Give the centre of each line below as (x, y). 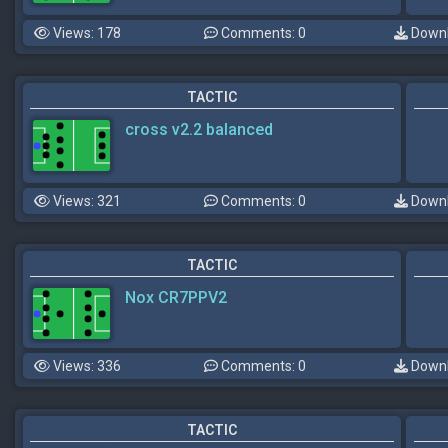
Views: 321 (85, 201)
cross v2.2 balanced (199, 129)
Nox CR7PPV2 (176, 298)
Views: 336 (85, 366)
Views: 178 (85, 32)
